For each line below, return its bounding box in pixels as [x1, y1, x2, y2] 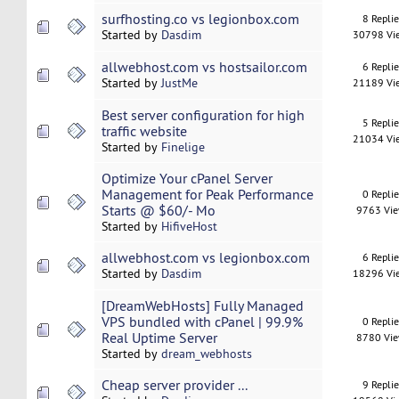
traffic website [101, 122, 187, 141]
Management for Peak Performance [101, 185, 313, 204]
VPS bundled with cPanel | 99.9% [101, 313, 303, 331]
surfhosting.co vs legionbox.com [101, 10, 299, 28]
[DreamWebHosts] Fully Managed [101, 297, 304, 315]
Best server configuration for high [101, 106, 305, 125]
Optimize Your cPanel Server [101, 169, 273, 188]
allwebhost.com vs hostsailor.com [101, 58, 307, 77]
